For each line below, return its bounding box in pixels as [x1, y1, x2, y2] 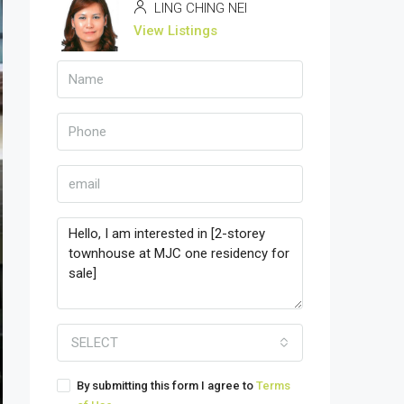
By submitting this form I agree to [77, 379, 256, 392]
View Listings [133, 23, 217, 39]
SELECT [71, 335, 118, 351]
